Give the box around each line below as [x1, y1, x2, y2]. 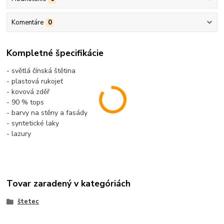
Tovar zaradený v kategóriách [6, 177, 131, 190]
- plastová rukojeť [6, 76, 63, 86]
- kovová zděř [6, 86, 50, 96]
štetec [17, 196, 39, 206]
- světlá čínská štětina [6, 65, 76, 75]
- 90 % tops [6, 97, 44, 107]
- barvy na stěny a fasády [6, 107, 88, 117]
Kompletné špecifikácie [6, 46, 104, 59]
